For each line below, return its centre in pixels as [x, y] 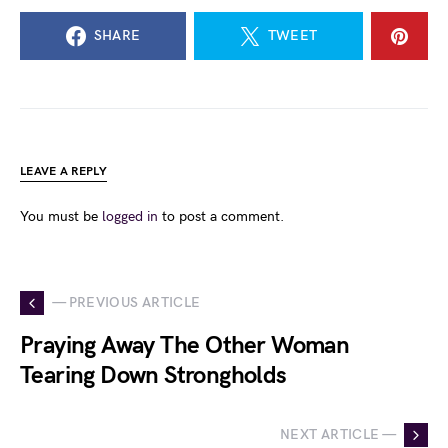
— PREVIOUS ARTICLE [126, 303]
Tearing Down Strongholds [153, 375]
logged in [130, 216]
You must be [61, 216]
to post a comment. [221, 216]
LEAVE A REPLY [63, 171]
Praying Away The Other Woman [185, 345]
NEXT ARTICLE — [338, 435]
